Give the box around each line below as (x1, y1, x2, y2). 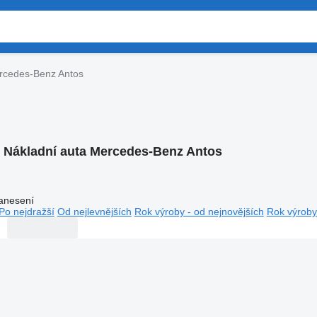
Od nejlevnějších (57, 205, 132, 217)
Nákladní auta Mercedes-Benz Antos (3, 144, 222, 158)
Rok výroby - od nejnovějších (134, 205, 264, 217)
